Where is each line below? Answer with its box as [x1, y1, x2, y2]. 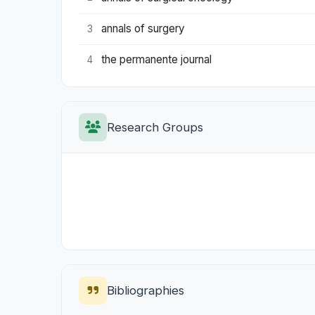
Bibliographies [107, 283, 184, 297]
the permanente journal [101, 53, 212, 67]
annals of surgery [101, 22, 185, 36]
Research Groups [107, 120, 203, 134]
